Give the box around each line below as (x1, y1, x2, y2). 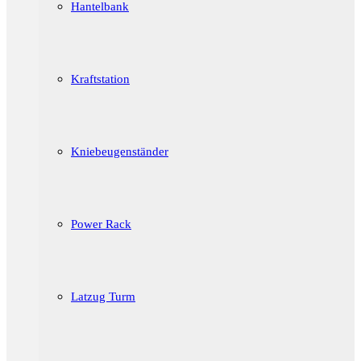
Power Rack (71, 218, 131, 230)
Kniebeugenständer (71, 145, 168, 158)
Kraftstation (71, 73, 130, 85)
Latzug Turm (71, 290, 135, 303)
